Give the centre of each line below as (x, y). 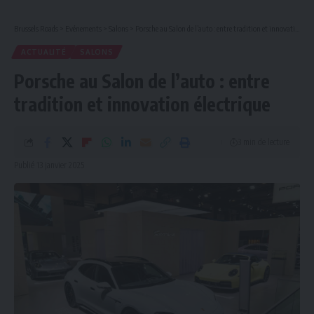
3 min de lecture (264, 142)
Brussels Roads (36, 29)
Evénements (83, 29)
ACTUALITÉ (44, 52)
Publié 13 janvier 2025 (49, 165)
